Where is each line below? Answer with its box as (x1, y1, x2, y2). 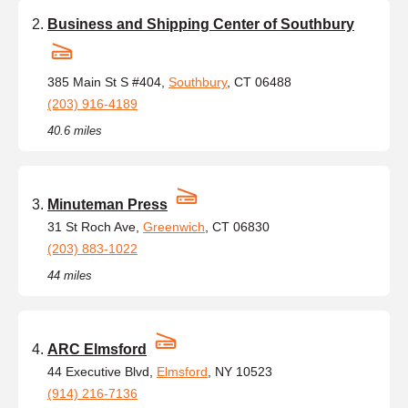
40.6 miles (47, 123, 102, 138)
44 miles (47, 268, 92, 282)
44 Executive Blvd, (47, 363, 157, 379)
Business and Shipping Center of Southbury (47, 15, 354, 32)
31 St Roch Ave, (47, 219, 143, 234)
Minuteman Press (47, 196, 168, 212)
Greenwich (143, 219, 205, 234)
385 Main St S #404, (47, 74, 168, 89)
